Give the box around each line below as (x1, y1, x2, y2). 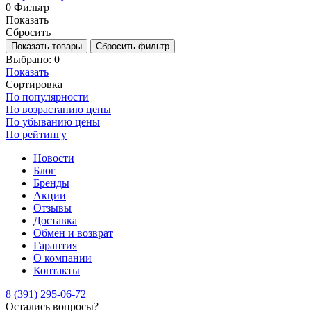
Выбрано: (6, 53, 54, 65)
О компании (33, 251, 92, 264)
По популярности (6, 90, 89, 103)
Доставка (33, 214, 77, 226)
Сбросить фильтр (138, 40, 169, 51)
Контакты (33, 264, 80, 276)
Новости (33, 151, 74, 164)
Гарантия (33, 239, 77, 251)
